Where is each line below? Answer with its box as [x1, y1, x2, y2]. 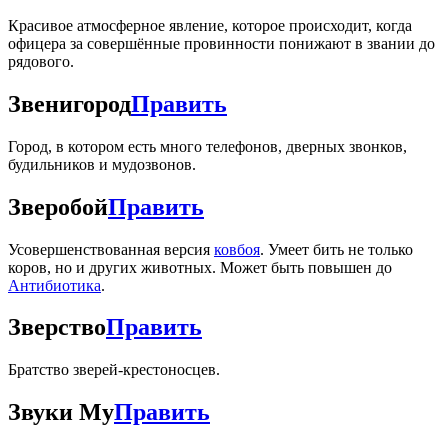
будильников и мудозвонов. [8, 155, 196, 173]
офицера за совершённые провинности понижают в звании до [8, 34, 435, 52]
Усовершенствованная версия [8, 240, 214, 258]
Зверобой [8, 193, 108, 220]
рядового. [8, 52, 74, 70]
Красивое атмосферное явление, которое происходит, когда [8, 16, 412, 34]
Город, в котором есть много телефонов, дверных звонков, [8, 137, 407, 155]
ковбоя [214, 240, 260, 258]
